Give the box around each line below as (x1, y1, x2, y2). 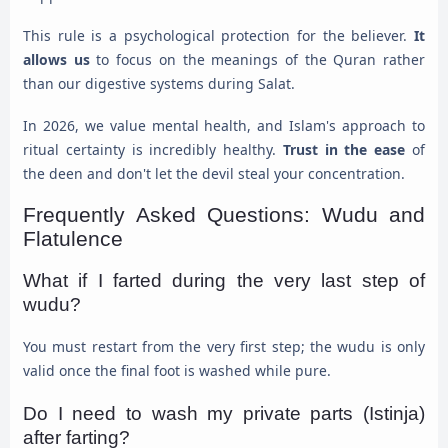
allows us (23, 50, 90, 70)
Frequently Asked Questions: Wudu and (23, 203, 425, 227)
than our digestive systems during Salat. (23, 74, 295, 94)
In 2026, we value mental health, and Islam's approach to (23, 115, 425, 135)
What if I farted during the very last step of (23, 269, 425, 291)
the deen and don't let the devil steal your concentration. (23, 163, 405, 183)
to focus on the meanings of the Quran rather (89, 50, 426, 70)
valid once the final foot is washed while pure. (23, 361, 331, 381)
